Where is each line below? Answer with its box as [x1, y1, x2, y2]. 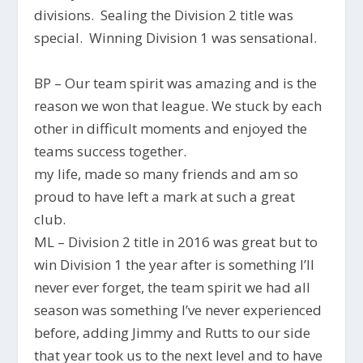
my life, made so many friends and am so [34, 164, 299, 183]
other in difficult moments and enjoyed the [34, 118, 308, 138]
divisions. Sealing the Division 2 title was [34, 6, 294, 25]
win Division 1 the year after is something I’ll [34, 254, 315, 274]
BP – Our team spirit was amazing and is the [34, 73, 318, 92]
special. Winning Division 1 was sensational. [34, 28, 318, 48]
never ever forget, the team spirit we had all [34, 277, 311, 297]
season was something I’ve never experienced [34, 300, 322, 319]
